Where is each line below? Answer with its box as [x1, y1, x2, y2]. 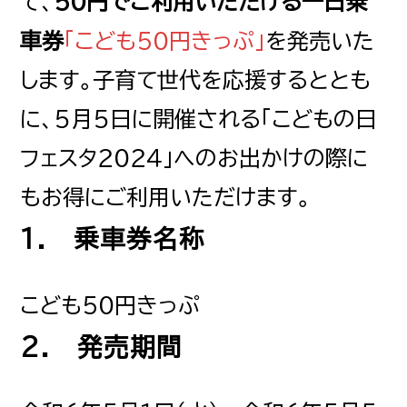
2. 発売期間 [20, 333, 184, 359]
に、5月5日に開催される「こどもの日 [20, 108, 378, 131]
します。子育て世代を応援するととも [20, 69, 372, 92]
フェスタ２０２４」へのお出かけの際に [20, 147, 369, 170]
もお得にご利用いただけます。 [20, 186, 312, 209]
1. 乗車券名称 [20, 226, 206, 252]
